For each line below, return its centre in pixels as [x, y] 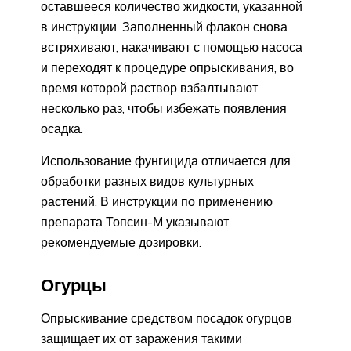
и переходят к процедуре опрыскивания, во [167, 67]
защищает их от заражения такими [141, 339]
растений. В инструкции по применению [157, 201]
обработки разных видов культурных [147, 181]
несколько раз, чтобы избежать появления [164, 108]
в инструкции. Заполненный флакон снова [164, 26]
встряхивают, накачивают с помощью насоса [172, 47]
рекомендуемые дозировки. [121, 242]
